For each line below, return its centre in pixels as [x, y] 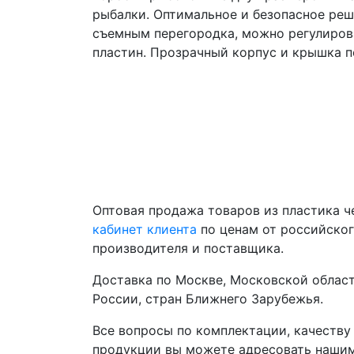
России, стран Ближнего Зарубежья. [208, 298]
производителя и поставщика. [188, 248]
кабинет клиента [145, 229]
